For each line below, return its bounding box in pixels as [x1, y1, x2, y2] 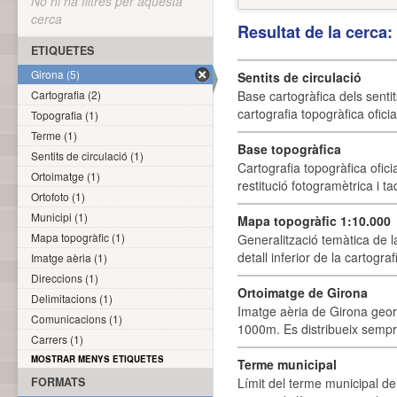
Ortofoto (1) [31, 189, 85, 204]
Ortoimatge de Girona [237, 284, 368, 301]
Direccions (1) [31, 270, 98, 285]
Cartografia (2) [31, 87, 101, 102]
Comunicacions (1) [31, 311, 122, 326]
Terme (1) [31, 128, 77, 143]
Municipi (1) [31, 209, 88, 224]
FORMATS [31, 374, 85, 390]
